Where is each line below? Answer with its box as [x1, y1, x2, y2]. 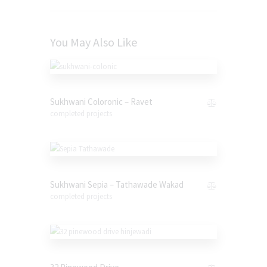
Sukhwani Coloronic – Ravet [50, 96, 153, 108]
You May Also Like [50, 34, 137, 49]
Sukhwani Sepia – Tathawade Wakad [50, 179, 184, 191]
